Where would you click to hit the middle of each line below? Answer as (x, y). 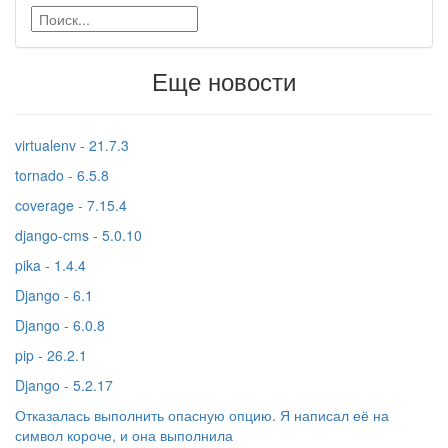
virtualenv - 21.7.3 (72, 145)
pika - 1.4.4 (50, 265)
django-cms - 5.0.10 (78, 235)
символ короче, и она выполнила (124, 435)
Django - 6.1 (54, 295)
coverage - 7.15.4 (71, 205)
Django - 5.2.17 (64, 385)
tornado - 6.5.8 (62, 175)
